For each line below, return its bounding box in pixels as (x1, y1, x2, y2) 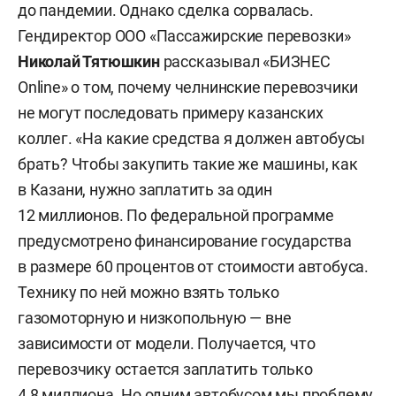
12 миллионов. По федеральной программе (18, 206, 334, 225)
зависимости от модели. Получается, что (18, 334, 316, 354)
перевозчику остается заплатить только (18, 360, 313, 379)
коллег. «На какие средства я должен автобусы (18, 129, 366, 148)
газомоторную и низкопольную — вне (18, 308, 292, 328)
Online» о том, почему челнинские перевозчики (18, 78, 359, 97)
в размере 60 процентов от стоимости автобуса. (18, 257, 369, 277)
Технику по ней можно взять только (18, 283, 279, 302)
